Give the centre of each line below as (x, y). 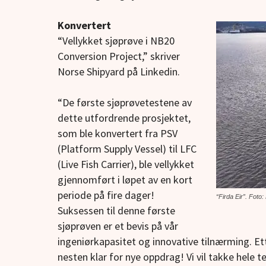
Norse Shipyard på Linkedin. (119, 72)
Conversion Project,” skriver (119, 56)
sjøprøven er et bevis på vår (118, 226)
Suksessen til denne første (116, 211)
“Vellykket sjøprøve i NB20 (116, 41)
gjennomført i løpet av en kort (125, 180)
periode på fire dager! (106, 195)
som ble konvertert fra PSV (118, 134)
